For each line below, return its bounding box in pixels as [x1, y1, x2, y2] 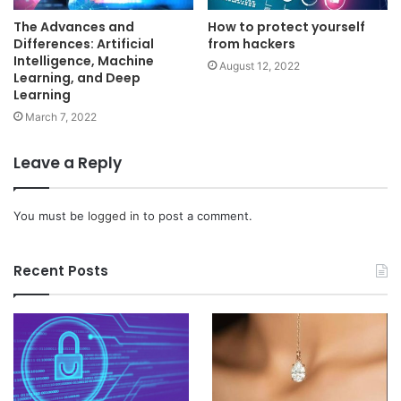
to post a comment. [140, 209, 252, 224]
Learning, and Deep [13, 69, 141, 88]
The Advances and [13, 18, 134, 37]
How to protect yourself [208, 18, 365, 37]
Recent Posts [13, 261, 108, 281]
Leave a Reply [13, 152, 122, 175]
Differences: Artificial [13, 35, 154, 54]
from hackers [208, 35, 295, 54]
